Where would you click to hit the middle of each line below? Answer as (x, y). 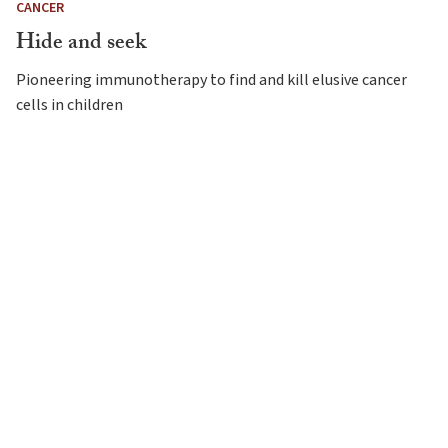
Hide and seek (81, 45)
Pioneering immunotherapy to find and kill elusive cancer (211, 80)
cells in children (69, 105)
